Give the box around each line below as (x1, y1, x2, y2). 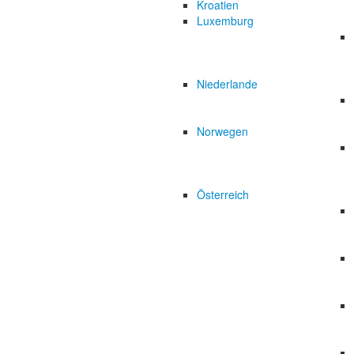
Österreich (197, 186, 249, 202)
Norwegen (197, 123, 248, 139)
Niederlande (197, 76, 258, 92)
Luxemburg (197, 13, 254, 28)
